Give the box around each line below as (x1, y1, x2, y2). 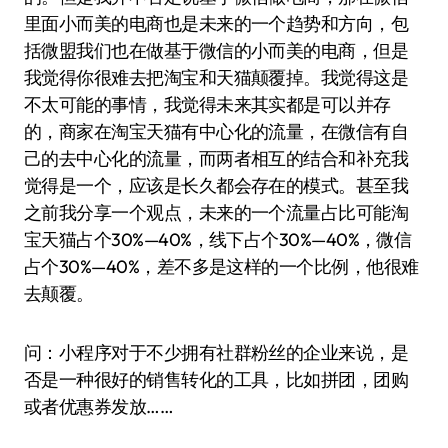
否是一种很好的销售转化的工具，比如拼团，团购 (24, 368, 409, 391)
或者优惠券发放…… (24, 395, 174, 418)
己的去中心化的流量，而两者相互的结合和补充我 (24, 147, 409, 170)
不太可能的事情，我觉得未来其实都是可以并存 (24, 93, 391, 116)
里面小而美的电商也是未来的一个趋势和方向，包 (24, 12, 409, 35)
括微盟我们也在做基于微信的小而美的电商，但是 (24, 39, 409, 62)
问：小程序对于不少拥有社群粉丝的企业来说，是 (24, 341, 409, 364)
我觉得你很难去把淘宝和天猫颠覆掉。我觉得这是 (24, 66, 409, 89)
